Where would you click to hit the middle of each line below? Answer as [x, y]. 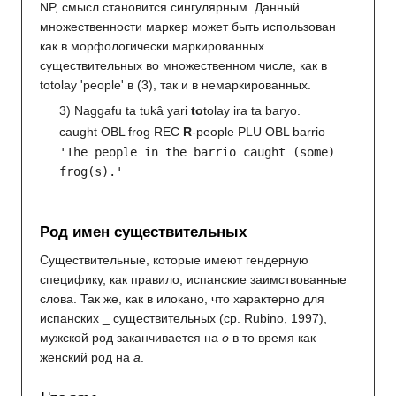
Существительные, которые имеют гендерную [174, 259]
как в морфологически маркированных [152, 46]
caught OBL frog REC [122, 131]
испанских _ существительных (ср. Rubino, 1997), [183, 318]
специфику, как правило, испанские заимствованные [193, 279]
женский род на [87, 357]
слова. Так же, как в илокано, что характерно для [182, 298]
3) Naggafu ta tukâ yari [126, 111]
